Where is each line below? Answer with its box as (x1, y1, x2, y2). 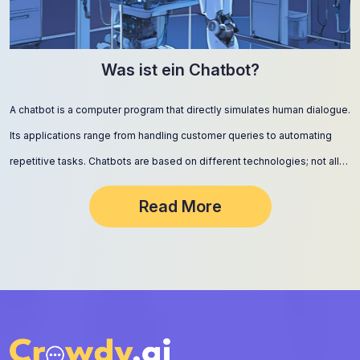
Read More (138, 197, 222, 216)
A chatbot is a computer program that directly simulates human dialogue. (10, 104, 350, 116)
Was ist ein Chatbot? (100, 60, 260, 80)
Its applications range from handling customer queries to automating (10, 129, 332, 141)
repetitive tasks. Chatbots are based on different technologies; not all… (10, 155, 348, 167)
